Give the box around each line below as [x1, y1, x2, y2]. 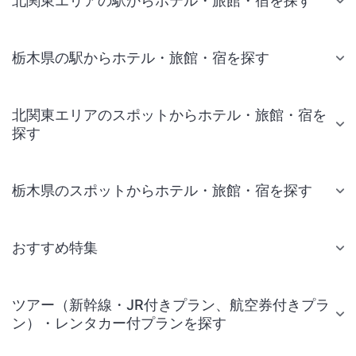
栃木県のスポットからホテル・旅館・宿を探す [12, 182, 312, 199]
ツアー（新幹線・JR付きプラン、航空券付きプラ [12, 296, 330, 313]
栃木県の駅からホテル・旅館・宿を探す [12, 49, 269, 66]
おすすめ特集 [12, 239, 98, 256]
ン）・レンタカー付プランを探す [12, 315, 226, 331]
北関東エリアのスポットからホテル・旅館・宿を [12, 106, 327, 123]
